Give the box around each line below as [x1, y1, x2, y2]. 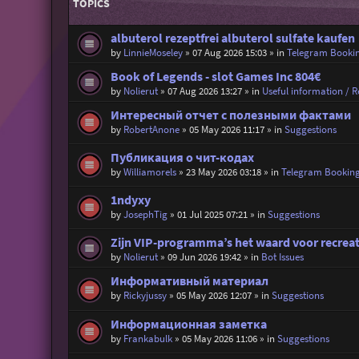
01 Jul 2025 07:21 [176, 208, 248, 222]
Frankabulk [123, 331, 172, 345]
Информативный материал [110, 273, 268, 289]
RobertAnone [123, 122, 179, 136]
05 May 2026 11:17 [188, 122, 264, 136]
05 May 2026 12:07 [175, 288, 252, 303]
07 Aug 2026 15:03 [192, 45, 267, 59]
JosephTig [123, 208, 167, 222]
